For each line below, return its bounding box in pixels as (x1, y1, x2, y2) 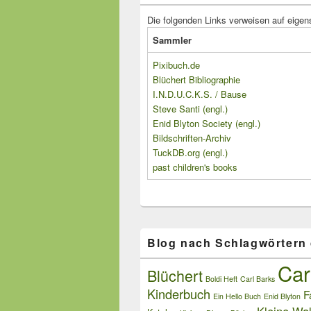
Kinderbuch (147, 284, 210, 303)
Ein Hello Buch (213, 290, 261, 301)
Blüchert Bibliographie (153, 72, 240, 86)
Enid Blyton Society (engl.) (153, 116, 260, 130)
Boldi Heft (205, 273, 237, 284)
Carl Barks (240, 273, 275, 284)
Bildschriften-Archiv (153, 131, 231, 144)
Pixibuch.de (153, 58, 200, 72)
